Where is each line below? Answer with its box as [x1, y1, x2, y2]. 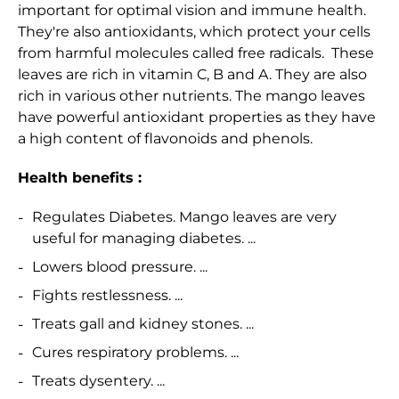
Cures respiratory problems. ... [32, 344, 239, 362]
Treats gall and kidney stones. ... [32, 315, 254, 333]
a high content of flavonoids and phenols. [18, 130, 313, 148]
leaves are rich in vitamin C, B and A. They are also [18, 66, 367, 84]
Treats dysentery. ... [32, 372, 165, 390]
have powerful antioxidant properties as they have [18, 109, 376, 126]
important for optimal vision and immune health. [18, 2, 366, 20]
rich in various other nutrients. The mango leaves [18, 87, 365, 105]
